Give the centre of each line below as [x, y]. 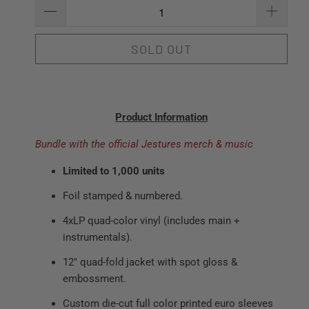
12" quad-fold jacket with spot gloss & [150, 262]
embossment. [94, 279]
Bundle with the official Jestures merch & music [144, 144]
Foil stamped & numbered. [122, 196]
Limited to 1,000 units [113, 171]
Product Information [161, 118]
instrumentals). [97, 238]
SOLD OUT [161, 49]
